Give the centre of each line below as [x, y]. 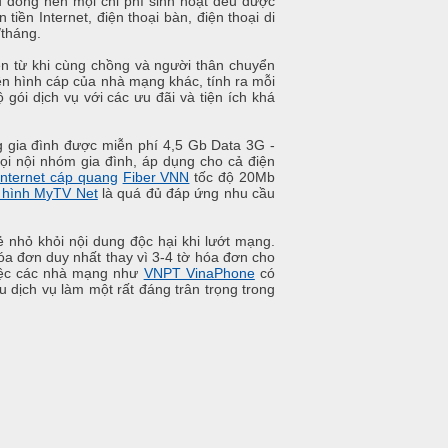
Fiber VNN [156, 177]
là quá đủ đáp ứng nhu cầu [186, 193]
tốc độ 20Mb [232, 177]
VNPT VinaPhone [199, 273]
